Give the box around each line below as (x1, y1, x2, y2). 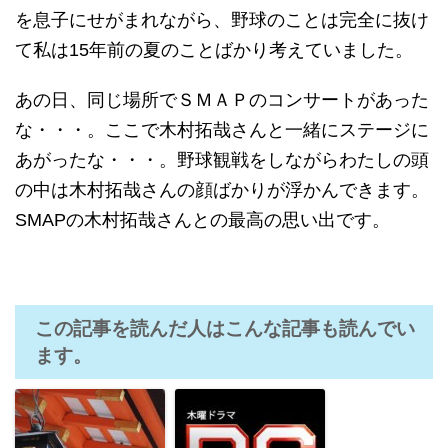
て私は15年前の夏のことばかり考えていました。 (15, 40, 413, 60)
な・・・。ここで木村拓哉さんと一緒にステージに (15, 120, 429, 140)
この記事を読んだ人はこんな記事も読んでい (35, 318, 415, 339)
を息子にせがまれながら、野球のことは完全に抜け (15, 10, 429, 30)
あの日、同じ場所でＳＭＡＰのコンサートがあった (15, 90, 429, 110)
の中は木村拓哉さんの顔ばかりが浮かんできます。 (15, 180, 429, 200)
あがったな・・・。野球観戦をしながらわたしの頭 (15, 150, 429, 170)
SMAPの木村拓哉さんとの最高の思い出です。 (15, 210, 390, 230)
